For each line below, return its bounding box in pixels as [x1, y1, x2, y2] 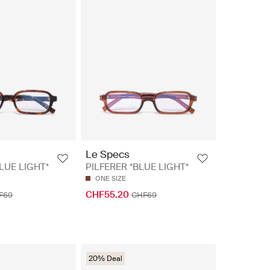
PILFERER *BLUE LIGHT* [86, 160, 189, 173]
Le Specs [86, 147, 130, 161]
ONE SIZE [95, 174, 126, 183]
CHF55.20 [86, 188, 129, 201]
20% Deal [89, 253, 122, 263]
